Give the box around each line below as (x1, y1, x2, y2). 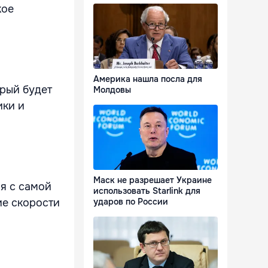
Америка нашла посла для (93, 74, 202, 85)
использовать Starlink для (93, 185, 200, 197)
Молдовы (93, 84, 131, 96)
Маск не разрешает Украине (93, 175, 212, 186)
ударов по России (93, 196, 168, 208)
